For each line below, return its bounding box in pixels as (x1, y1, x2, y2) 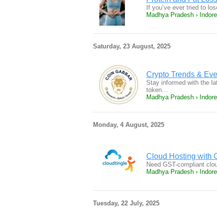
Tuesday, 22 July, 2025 (93, 200, 159, 207)
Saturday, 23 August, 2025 (93, 43, 170, 50)
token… (146, 86, 168, 93)
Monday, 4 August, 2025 (93, 121, 164, 128)
